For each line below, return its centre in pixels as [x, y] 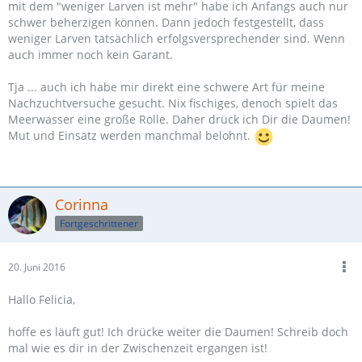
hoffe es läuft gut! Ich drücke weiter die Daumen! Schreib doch [178, 332]
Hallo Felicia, [42, 299]
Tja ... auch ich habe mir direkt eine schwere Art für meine [166, 87]
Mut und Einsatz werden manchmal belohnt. [131, 136]
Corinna [82, 204]
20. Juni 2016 [37, 267]
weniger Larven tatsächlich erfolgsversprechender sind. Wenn [177, 38]
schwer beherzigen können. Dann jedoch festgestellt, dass [166, 22]
